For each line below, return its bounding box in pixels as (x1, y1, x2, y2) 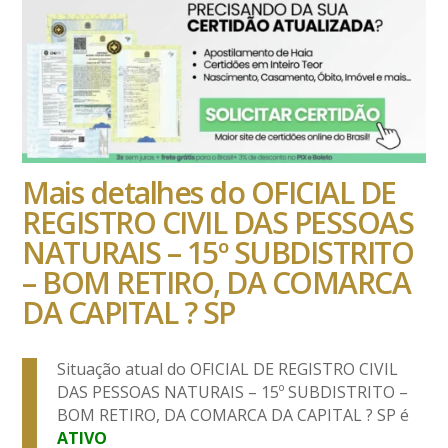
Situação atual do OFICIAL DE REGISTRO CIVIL (57, 358, 399, 381)
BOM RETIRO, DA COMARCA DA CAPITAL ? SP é (57, 404, 410, 427)
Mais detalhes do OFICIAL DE (22, 172, 396, 214)
